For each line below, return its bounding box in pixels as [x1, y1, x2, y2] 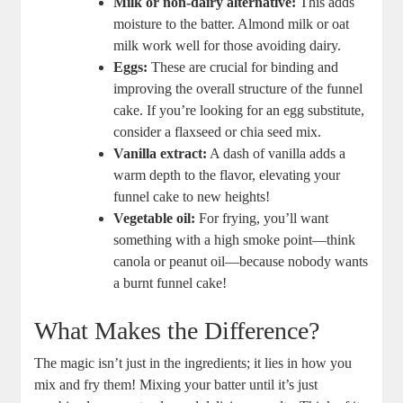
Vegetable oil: [113, 210, 196, 227]
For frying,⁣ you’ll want [195, 210, 329, 227]
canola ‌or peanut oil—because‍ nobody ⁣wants [113, 254, 369, 270]
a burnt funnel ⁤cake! [113, 275, 228, 291]
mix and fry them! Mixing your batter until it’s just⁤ [34, 377, 318, 393]
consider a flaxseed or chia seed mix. [113, 124, 322, 140]
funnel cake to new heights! [113, 189, 271, 205]
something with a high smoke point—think [113, 232, 356, 248]
